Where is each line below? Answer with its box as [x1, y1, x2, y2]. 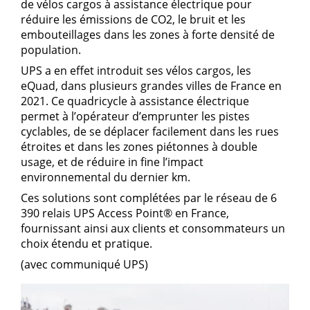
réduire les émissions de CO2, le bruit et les [21, 12, 246, 27]
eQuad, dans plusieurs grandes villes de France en [21, 78, 282, 93]
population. [21, 42, 81, 57]
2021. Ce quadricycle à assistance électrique [21, 93, 249, 109]
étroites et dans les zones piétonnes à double [21, 139, 257, 154]
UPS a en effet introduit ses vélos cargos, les [21, 63, 251, 78]
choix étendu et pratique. [21, 236, 152, 251]
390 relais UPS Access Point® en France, [21, 206, 229, 221]
